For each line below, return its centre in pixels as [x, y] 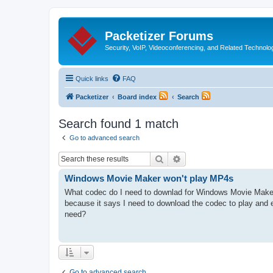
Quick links [92, 78]
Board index [137, 97]
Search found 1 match [119, 123]
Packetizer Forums [159, 36]
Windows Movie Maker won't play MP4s [149, 178]
